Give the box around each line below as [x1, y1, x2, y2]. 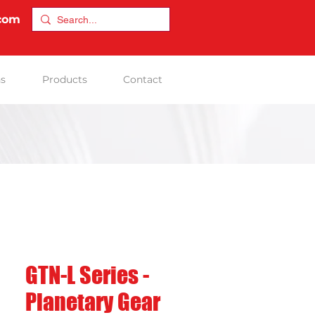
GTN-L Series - [25, 262, 149, 289]
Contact [123, 73, 162, 86]
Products [42, 73, 87, 86]
